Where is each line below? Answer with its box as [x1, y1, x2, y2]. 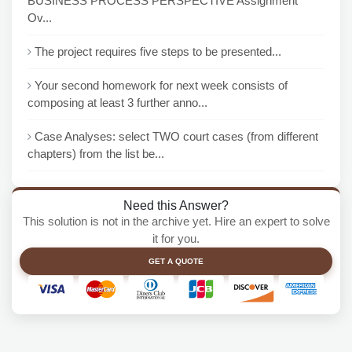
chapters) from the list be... [27, 147, 164, 160]
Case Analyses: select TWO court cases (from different [35, 130, 318, 143]
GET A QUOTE [148, 257, 203, 266]
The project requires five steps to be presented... [35, 45, 281, 58]
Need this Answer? [123, 198, 229, 212]
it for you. [152, 232, 200, 245]
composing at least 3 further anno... [27, 96, 207, 109]
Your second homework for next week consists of [35, 79, 288, 92]
